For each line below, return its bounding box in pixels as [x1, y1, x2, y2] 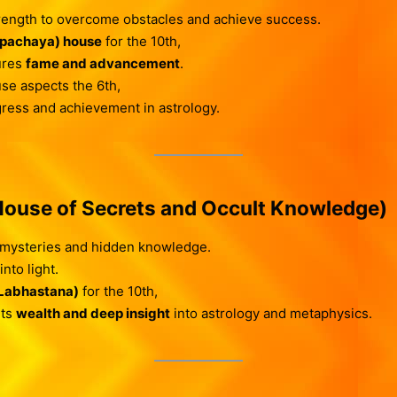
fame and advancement [25, 54, 180, 72]
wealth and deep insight [15, 304, 170, 322]
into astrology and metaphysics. [169, 304, 372, 322]
